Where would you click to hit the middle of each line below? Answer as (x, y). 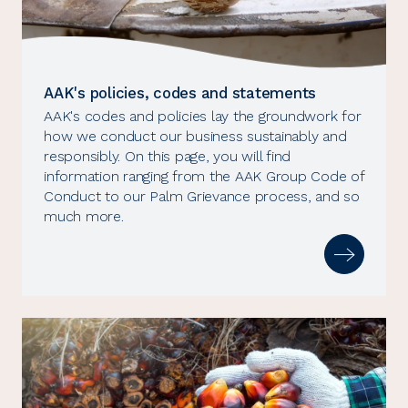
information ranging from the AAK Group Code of (204, 177)
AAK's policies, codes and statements (180, 93)
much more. (84, 217)
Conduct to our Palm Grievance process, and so (202, 197)
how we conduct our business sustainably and (195, 137)
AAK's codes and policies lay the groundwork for (203, 117)
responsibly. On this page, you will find (167, 157)
